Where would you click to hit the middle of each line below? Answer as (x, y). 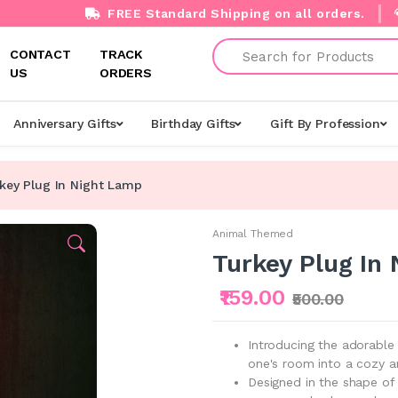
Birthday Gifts (193, 123)
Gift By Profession (325, 123)
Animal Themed (253, 233)
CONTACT (40, 54)
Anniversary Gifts (64, 123)
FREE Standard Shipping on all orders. (234, 13)
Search (232, 46)
